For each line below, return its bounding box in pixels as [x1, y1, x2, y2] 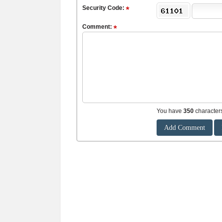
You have [157, 108, 183, 114]
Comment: [82, 23, 113, 30]
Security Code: [82, 4, 126, 11]
